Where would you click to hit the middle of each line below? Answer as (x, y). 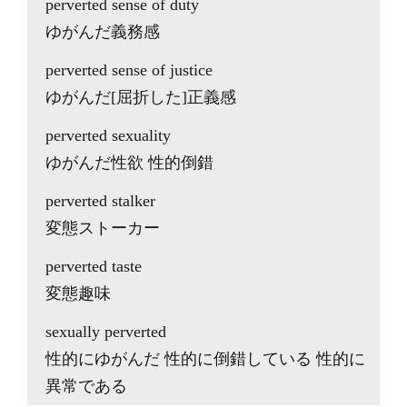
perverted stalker (100, 201)
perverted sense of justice (129, 70)
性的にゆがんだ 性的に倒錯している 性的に (205, 359)
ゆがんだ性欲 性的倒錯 (129, 163)
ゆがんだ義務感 (103, 32)
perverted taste (94, 266)
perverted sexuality (108, 135)
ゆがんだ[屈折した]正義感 (141, 97)
